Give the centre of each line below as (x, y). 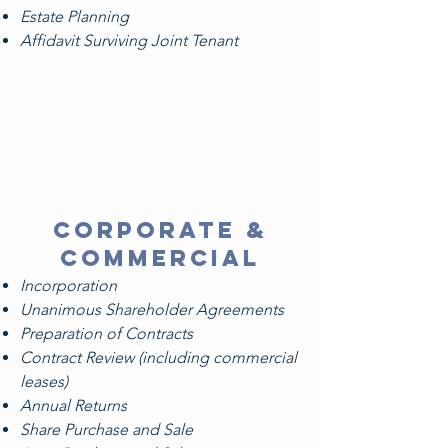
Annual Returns (73, 405)
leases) (44, 381)
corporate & (160, 230)
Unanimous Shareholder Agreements (152, 309)
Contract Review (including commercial (158, 357)
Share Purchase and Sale (106, 429)
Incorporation (68, 285)
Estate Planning (74, 16)
